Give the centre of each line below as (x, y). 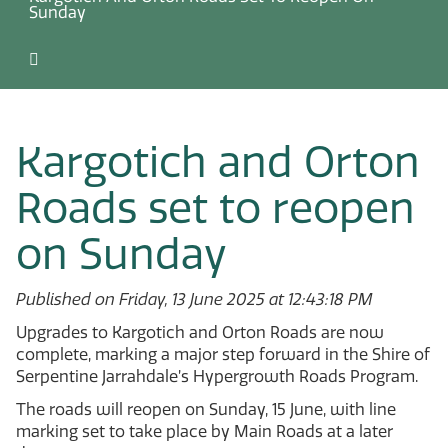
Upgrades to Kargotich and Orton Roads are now (200, 332)
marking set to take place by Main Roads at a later (204, 431)
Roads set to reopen (215, 207)
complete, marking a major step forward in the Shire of (223, 354)
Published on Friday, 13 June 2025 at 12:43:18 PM (194, 299)
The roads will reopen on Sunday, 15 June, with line (206, 409)
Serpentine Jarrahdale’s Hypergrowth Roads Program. (219, 376)
